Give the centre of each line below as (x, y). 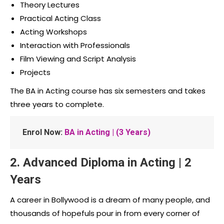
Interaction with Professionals (75, 45)
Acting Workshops (53, 31)
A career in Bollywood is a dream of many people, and (110, 199)
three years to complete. (57, 104)
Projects (35, 72)
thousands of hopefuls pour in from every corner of (105, 213)
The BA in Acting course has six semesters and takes (108, 90)
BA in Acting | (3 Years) (107, 132)
